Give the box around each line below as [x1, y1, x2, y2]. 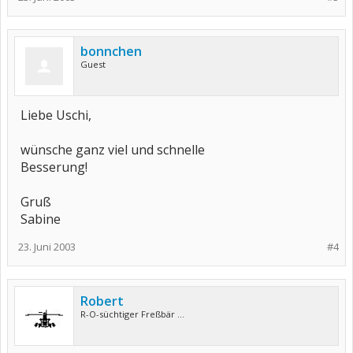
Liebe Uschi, [20, 106, 91, 124]
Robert [80, 292, 124, 310]
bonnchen [80, 43, 142, 60]
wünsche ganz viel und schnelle [20, 141, 205, 158]
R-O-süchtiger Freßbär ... [80, 308, 184, 320]
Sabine [20, 210, 61, 228]
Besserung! [20, 158, 87, 176]
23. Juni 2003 [18, 240, 76, 254]
